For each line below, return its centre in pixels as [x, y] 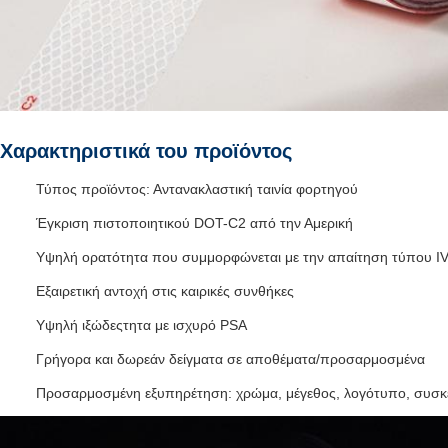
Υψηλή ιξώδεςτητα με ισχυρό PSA [141, 325]
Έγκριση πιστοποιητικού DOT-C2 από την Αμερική [194, 223]
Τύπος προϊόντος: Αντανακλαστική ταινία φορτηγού [197, 189]
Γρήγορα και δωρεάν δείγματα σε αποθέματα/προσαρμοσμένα [230, 359]
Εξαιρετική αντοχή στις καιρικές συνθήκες [165, 291]
